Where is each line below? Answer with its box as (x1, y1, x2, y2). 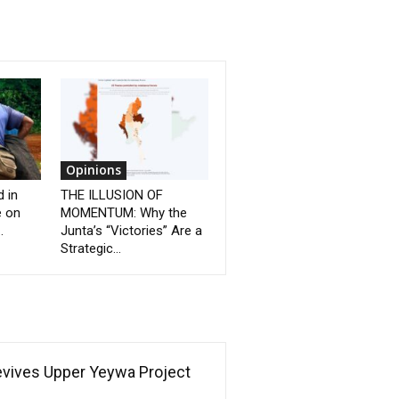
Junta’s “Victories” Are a (61, 223, 203, 240)
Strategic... (61, 240, 122, 257)
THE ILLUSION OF (61, 187, 164, 204)
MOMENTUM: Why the (61, 205, 188, 222)
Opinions (66, 161, 122, 179)
